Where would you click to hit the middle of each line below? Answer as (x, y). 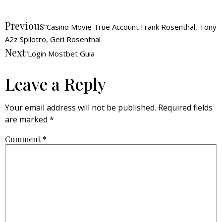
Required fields (185, 107)
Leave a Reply (55, 83)
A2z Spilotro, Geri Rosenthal (53, 39)
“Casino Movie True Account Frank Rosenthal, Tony (130, 27)
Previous (25, 25)
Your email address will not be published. (81, 107)
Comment (24, 139)
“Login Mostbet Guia (60, 53)
